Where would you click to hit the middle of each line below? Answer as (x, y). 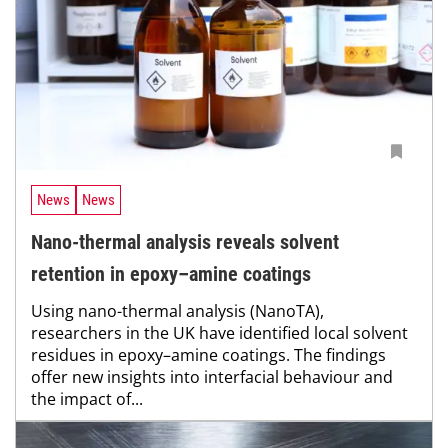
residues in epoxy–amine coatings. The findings (208, 355)
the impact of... (87, 399)
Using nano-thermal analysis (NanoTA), (177, 311)
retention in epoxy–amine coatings (171, 274)
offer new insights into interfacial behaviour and (212, 377)
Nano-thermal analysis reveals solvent (185, 242)
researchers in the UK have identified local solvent (219, 333)
